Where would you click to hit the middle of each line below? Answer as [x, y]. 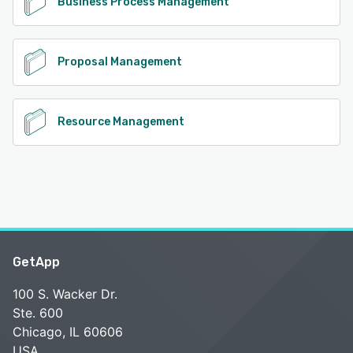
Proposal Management [120, 62]
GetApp [36, 262]
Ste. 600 [38, 313]
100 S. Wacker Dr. [65, 294]
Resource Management [121, 122]
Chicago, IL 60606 [68, 332]
